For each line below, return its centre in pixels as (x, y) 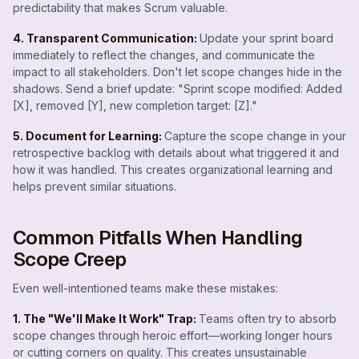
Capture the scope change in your (255, 135)
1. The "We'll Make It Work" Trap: (106, 319)
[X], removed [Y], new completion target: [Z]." (135, 105)
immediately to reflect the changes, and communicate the (164, 54)
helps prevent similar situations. (95, 186)
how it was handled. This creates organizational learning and (173, 169)
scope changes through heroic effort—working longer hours (173, 336)
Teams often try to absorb (268, 319)
